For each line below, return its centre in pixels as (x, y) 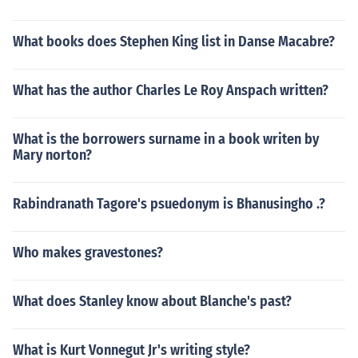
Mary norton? (52, 155)
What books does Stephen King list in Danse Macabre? (174, 42)
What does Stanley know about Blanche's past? (152, 301)
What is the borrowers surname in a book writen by (166, 139)
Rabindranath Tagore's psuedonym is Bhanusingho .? (169, 204)
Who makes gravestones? (88, 253)
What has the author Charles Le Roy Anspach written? (171, 90)
